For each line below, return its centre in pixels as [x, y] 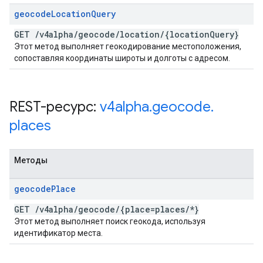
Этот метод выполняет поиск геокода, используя [110, 221]
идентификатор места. [58, 233]
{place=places [152, 209]
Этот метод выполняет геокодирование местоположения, [128, 46]
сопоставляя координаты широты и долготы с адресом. [122, 58]
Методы [31, 160]
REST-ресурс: [55, 107]
